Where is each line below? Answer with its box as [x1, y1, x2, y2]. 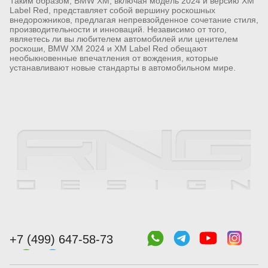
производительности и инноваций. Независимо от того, [10, 24, 227, 34]
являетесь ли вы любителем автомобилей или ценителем [10, 33, 238, 44]
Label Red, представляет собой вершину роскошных [10, 5, 215, 15]
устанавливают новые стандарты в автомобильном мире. [10, 62, 236, 72]
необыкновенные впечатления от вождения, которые [10, 53, 218, 63]
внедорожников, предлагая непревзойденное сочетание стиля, [10, 14, 258, 25]
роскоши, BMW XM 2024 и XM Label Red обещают [10, 43, 207, 53]
